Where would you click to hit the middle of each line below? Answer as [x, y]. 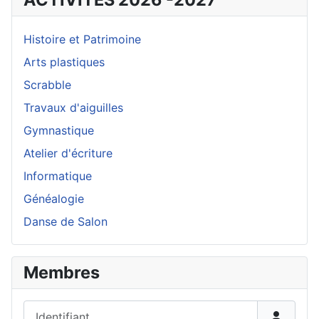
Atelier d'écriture [68, 153]
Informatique [58, 176]
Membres [62, 272]
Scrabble [47, 85]
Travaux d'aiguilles [73, 108]
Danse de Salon [66, 221]
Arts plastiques [64, 62]
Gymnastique [59, 130]
